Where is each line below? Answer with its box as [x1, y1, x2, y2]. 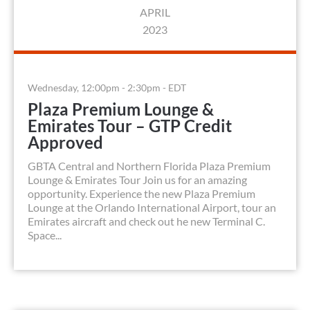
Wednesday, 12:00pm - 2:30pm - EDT [28, 82, 186, 94]
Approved [28, 132, 103, 153]
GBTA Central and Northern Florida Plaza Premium [28, 159, 271, 173]
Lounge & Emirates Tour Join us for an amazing [28, 173, 247, 187]
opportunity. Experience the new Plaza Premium [28, 187, 255, 201]
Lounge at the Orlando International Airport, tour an [28, 201, 276, 215]
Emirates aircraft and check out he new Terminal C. [28, 215, 265, 228]
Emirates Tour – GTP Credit [28, 116, 232, 136]
